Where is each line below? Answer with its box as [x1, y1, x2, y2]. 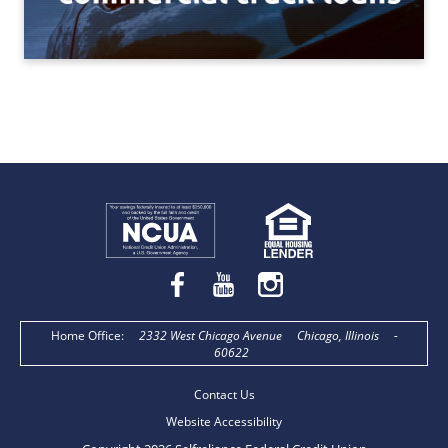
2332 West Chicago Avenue [138, 327, 282, 344]
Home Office [50, 327, 121, 345]
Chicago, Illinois [296, 327, 379, 344]
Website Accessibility [166, 413, 282, 431]
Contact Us [193, 386, 255, 404]
